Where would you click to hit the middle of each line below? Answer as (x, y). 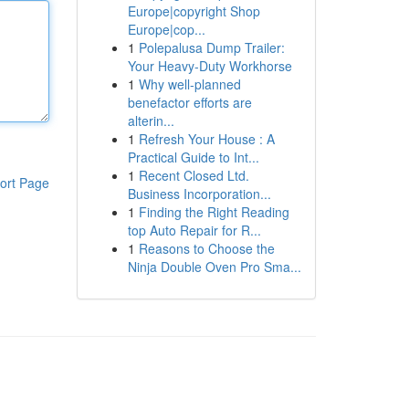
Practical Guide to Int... (193, 157)
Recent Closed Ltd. (194, 175)
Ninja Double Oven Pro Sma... (214, 267)
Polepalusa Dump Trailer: (211, 47)
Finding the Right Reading (214, 212)
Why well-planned (189, 84)
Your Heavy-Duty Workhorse (210, 66)
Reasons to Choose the (206, 248)
